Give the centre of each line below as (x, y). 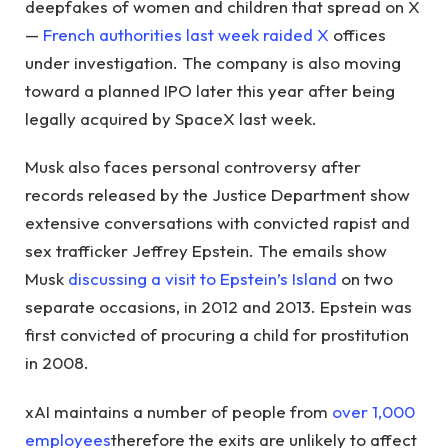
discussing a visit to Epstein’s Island (202, 279)
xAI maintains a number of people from (178, 411)
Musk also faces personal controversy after (193, 167)
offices (357, 34)
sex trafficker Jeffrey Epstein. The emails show (206, 251)
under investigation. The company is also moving (213, 62)
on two (365, 279)
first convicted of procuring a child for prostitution (217, 335)
